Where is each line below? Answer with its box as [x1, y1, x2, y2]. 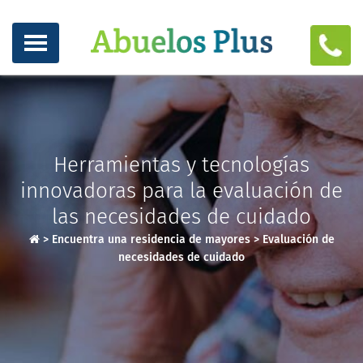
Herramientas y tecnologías [53, 152, 310, 177]
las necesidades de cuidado [52, 204, 311, 229]
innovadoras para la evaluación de [20, 178, 343, 203]
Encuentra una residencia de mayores [51, 233, 250, 246]
